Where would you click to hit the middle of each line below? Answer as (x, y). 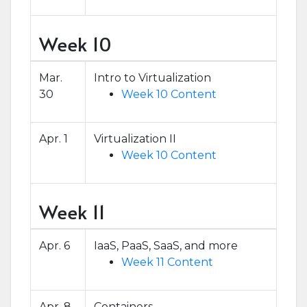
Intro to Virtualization (152, 78)
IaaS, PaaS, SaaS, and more (166, 246)
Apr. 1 (53, 139)
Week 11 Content (167, 262)
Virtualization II (135, 139)
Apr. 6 (54, 246)
